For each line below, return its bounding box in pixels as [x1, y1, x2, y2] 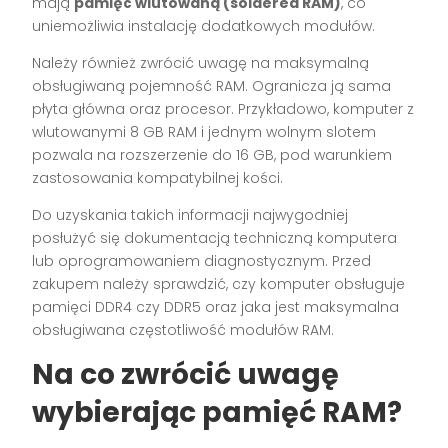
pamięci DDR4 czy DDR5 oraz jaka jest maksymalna [32, 296, 400, 317]
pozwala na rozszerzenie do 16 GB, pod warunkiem [32, 144, 393, 165]
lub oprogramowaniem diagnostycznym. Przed [32, 250, 372, 271]
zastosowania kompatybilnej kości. [32, 167, 284, 188]
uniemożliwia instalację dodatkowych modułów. [32, 15, 376, 36]
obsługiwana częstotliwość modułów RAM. [32, 319, 335, 340]
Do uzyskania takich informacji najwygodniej [32, 204, 349, 225]
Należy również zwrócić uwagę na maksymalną [32, 52, 370, 73]
